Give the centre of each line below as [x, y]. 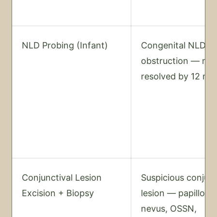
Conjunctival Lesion [62, 178]
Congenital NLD [173, 45]
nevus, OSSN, [169, 209]
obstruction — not [178, 61]
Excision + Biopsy [58, 193]
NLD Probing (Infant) [65, 45]
